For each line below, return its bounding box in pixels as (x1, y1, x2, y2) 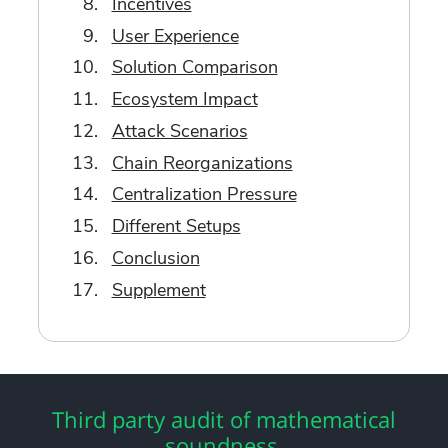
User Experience (111, 23, 239, 48)
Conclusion (111, 245, 200, 270)
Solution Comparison (111, 55, 278, 80)
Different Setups (111, 214, 241, 239)
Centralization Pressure (111, 182, 297, 207)
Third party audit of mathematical (52, 404, 396, 435)
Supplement (111, 277, 206, 302)
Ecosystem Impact (111, 87, 258, 112)
